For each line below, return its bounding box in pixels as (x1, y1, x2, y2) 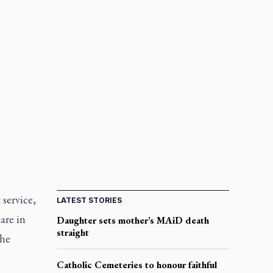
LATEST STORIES (56, 195, 122, 205)
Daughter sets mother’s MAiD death (56, 213, 209, 227)
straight (56, 225, 89, 239)
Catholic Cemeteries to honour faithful (56, 258, 217, 271)
